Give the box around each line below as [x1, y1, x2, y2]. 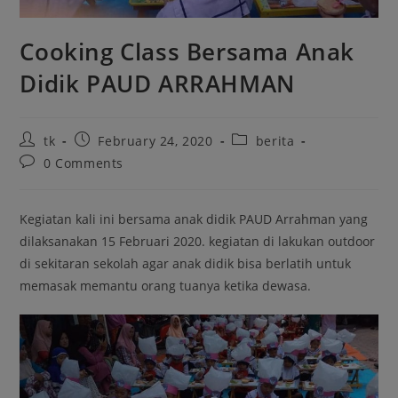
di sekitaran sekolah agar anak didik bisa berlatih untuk [20, 255, 352, 273]
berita [255, 132, 295, 150]
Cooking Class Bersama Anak [20, 36, 355, 68]
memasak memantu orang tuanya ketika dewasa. [20, 277, 312, 295]
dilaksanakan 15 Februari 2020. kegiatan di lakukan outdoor [20, 233, 376, 251]
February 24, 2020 [98, 132, 213, 150]
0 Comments [44, 155, 124, 172]
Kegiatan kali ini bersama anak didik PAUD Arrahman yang [20, 211, 369, 228]
